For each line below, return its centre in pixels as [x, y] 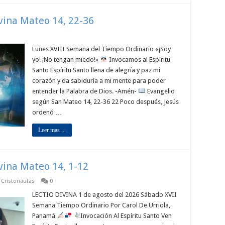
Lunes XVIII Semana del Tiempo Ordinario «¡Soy [101, 49]
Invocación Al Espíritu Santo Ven [126, 216]
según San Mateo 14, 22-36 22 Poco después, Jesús [105, 102]
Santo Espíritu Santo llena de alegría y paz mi [96, 70]
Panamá [44, 216]
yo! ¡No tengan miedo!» [66, 60]
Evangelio [160, 91]
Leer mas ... [52, 130]
